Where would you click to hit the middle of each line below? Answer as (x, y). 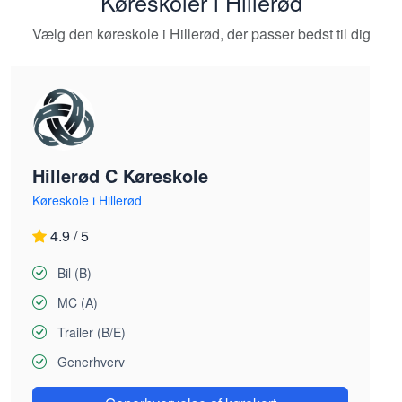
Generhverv (91, 361)
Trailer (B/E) (92, 332)
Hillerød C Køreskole (120, 175)
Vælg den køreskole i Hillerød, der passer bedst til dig (201, 33)
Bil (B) (74, 272)
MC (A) (78, 302)
